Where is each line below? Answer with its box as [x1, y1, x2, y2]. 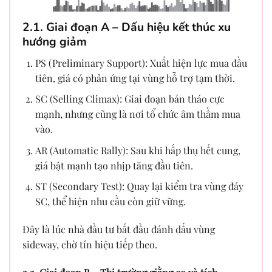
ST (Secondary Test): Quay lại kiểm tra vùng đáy [35, 180, 243, 193]
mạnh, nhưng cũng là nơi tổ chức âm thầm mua [35, 107, 240, 121]
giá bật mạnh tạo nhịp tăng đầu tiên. [35, 158, 193, 172]
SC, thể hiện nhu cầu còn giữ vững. [35, 195, 186, 208]
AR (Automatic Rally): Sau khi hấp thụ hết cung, [35, 143, 240, 157]
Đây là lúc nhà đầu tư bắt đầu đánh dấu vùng [22, 223, 215, 236]
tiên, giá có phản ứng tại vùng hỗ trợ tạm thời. [35, 71, 235, 84]
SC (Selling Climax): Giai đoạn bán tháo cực [35, 92, 225, 106]
